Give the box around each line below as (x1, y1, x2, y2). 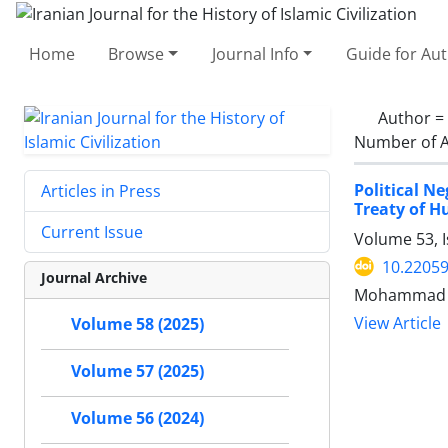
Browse (108, 42, 165, 65)
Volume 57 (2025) (71, 360, 204, 382)
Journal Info (211, 42, 299, 65)
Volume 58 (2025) (71, 313, 204, 335)
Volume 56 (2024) (71, 407, 204, 429)
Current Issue (41, 220, 143, 243)
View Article (354, 312, 441, 334)
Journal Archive (41, 267, 147, 287)
